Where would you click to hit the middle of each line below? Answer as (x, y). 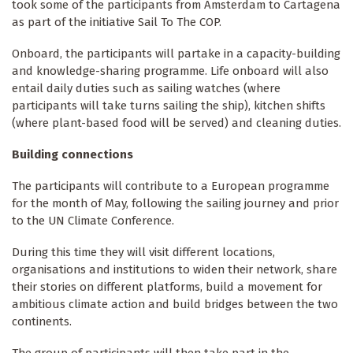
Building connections (72, 155)
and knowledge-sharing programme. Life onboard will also (170, 71)
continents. (42, 321)
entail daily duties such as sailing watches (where (146, 89)
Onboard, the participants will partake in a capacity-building (176, 54)
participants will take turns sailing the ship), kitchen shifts (169, 106)
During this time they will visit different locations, (143, 252)
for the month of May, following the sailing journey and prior (175, 204)
